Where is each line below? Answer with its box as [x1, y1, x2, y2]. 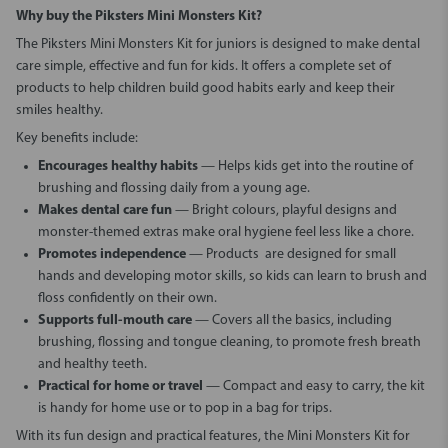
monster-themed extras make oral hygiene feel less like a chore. [38, 225, 414, 240]
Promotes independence [38, 247, 186, 262]
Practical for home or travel [38, 379, 203, 394]
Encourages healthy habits [38, 159, 198, 174]
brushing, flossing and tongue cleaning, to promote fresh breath [38, 335, 421, 350]
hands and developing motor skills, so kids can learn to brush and [38, 269, 427, 284]
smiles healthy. [16, 103, 103, 118]
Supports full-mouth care [38, 313, 192, 328]
